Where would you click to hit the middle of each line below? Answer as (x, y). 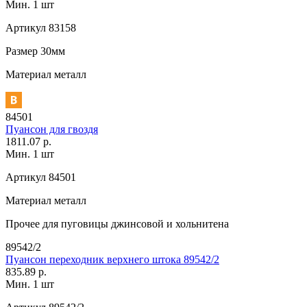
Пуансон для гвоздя (52, 129)
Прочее (23, 223)
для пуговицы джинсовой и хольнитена (134, 223)
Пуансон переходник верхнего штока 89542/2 (112, 259)
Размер (22, 51)
